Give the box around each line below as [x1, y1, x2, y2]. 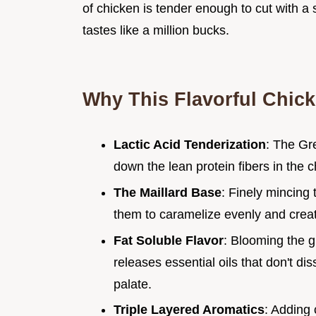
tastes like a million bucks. [83, 23, 229, 38]
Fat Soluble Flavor [114, 233, 224, 248]
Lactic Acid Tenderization [114, 138, 266, 152]
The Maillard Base [114, 185, 221, 200]
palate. [114, 276, 152, 291]
